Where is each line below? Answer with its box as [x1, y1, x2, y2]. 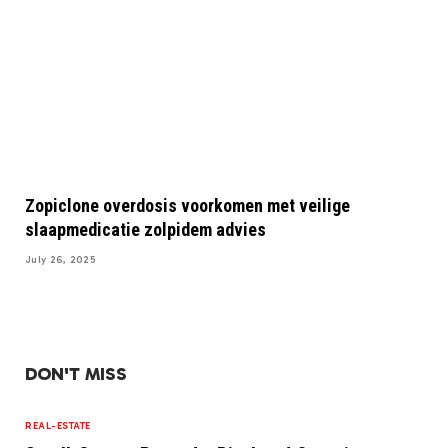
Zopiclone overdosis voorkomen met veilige [25, 195, 350, 217]
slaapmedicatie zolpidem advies [25, 219, 266, 241]
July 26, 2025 [25, 254, 96, 267]
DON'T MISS [25, 363, 127, 386]
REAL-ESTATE [25, 420, 91, 433]
